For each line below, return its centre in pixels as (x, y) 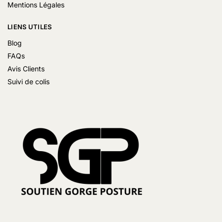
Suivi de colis (28, 82)
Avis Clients (26, 69)
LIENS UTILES (30, 27)
